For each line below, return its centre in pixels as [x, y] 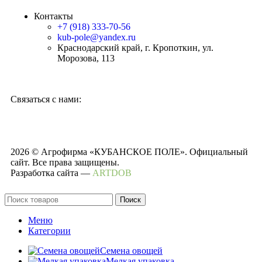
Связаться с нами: [46, 99]
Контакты [54, 16]
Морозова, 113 [86, 58]
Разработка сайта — [51, 173]
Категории [49, 231]
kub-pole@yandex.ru [96, 37]
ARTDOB [112, 173]
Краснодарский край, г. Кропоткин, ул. [135, 48]
